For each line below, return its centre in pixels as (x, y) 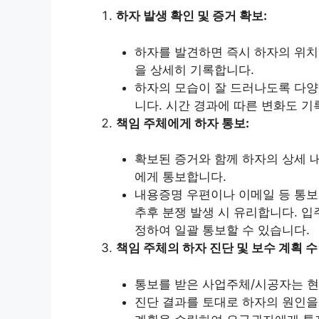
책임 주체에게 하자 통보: (183, 123)
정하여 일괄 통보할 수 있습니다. (222, 230)
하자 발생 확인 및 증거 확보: (192, 16)
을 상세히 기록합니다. (194, 69)
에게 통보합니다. (180, 177)
